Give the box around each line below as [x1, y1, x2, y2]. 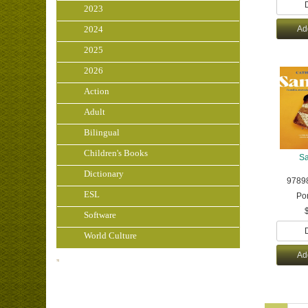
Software [84, 210, 117, 220]
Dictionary [84, 168, 124, 179]
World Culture [84, 230, 137, 241]
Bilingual [84, 127, 120, 137]
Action [84, 86, 110, 96]
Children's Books [84, 148, 148, 158]
